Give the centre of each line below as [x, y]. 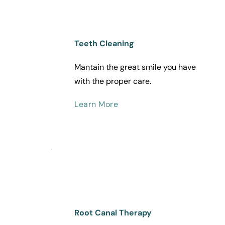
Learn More [96, 104]
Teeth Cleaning [104, 44]
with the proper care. [113, 81]
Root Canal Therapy [113, 213]
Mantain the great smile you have [135, 67]
